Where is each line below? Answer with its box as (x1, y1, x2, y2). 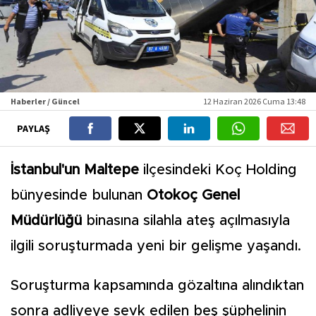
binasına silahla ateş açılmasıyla (82, 214, 290, 228)
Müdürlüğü (11, 214, 82, 228)
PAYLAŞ (16, 122, 52, 135)
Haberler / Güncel (11, 96, 80, 107)
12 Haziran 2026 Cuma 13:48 (203, 96, 305, 107)
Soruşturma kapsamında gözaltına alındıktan (11, 279, 304, 293)
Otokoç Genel (142, 188, 240, 202)
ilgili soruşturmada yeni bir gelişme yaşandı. (11, 239, 301, 253)
